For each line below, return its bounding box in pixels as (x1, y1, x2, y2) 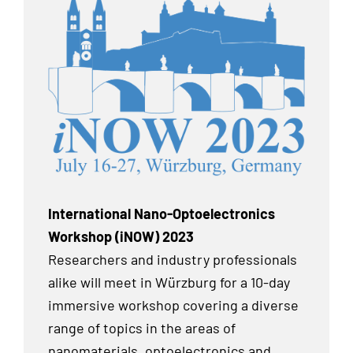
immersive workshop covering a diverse (48, 296, 299, 314)
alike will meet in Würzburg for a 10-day (48, 273, 290, 292)
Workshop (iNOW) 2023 (48, 228, 194, 246)
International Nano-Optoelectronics (48, 205, 275, 223)
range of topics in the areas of (48, 319, 236, 337)
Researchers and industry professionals (48, 251, 297, 269)
